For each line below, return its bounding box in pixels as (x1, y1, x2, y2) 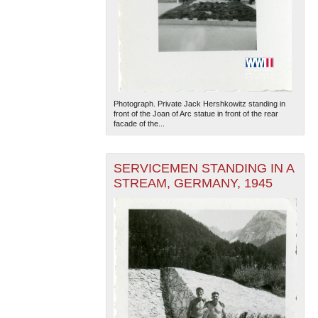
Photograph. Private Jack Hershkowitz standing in (113, 99, 285, 109)
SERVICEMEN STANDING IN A (113, 161, 295, 176)
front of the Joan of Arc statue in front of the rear (113, 109, 278, 119)
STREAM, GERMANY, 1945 (113, 176, 273, 191)
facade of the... (113, 119, 165, 128)
